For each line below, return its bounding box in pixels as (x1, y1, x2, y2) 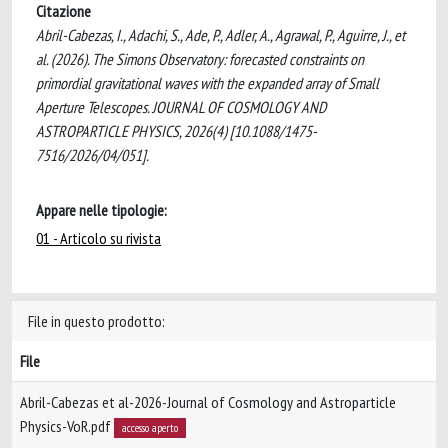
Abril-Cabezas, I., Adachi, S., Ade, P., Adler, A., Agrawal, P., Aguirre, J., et (36, 25, 405, 45)
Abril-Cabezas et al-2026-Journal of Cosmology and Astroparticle (20, 392, 396, 412)
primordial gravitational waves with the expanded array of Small (36, 73, 379, 93)
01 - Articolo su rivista (36, 228, 161, 248)
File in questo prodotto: (28, 311, 165, 331)
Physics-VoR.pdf (20, 416, 114, 436)
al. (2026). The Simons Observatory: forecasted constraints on (36, 49, 364, 69)
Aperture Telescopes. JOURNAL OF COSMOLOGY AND (36, 97, 326, 117)
